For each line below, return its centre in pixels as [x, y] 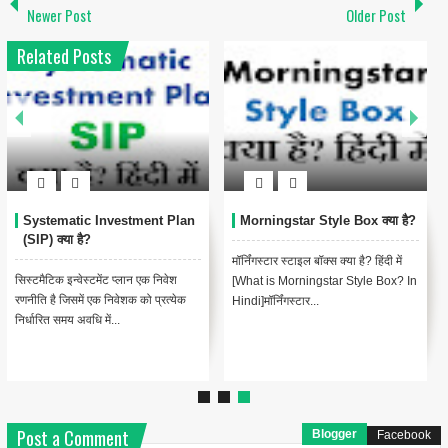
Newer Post [59, 16]
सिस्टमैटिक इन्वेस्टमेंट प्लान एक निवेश [95, 280]
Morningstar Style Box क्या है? [328, 221]
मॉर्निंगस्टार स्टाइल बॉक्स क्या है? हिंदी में [317, 261]
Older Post [376, 16]
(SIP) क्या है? [56, 240]
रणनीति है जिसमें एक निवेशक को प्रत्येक [100, 300]
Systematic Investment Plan [108, 221]
